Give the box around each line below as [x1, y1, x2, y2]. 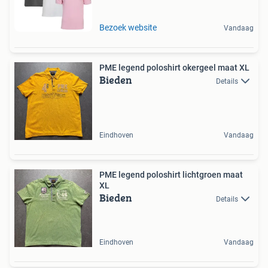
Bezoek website [99, 22, 157, 32]
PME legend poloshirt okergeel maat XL [99, 62, 249, 72]
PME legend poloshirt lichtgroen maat [99, 169, 243, 179]
